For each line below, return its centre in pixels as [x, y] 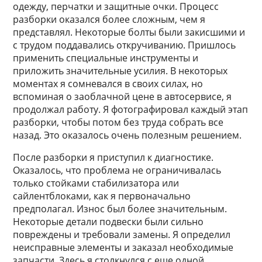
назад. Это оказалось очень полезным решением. [127, 135]
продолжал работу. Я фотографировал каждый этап [131, 109]
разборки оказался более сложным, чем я [109, 19]
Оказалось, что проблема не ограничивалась [117, 170]
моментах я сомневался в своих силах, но [108, 84]
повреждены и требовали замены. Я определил [122, 235]
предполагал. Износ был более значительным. [120, 209]
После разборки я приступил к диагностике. [113, 157]
